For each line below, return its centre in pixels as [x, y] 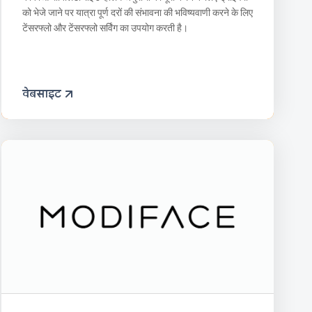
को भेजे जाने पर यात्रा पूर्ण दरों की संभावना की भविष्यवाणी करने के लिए [137, 12]
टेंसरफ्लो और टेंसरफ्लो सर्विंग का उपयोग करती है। [105, 28]
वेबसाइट [41, 94]
